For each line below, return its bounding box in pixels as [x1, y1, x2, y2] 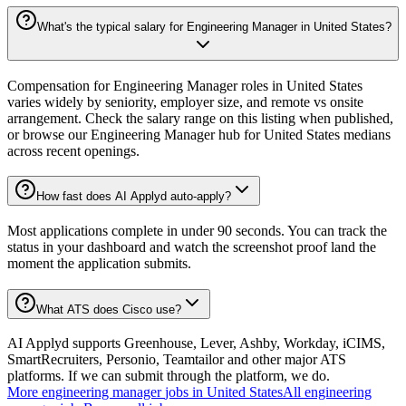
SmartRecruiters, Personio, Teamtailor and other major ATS [7, 352, 346, 368]
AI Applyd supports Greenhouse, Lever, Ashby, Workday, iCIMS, [7, 335, 385, 352]
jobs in [165, 384, 203, 401]
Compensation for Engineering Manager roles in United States [7, 77, 362, 93]
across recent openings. [7, 142, 140, 159]
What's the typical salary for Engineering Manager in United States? [36, 19, 391, 34]
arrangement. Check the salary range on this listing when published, [7, 110, 393, 126]
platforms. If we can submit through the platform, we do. [7, 368, 330, 384]
